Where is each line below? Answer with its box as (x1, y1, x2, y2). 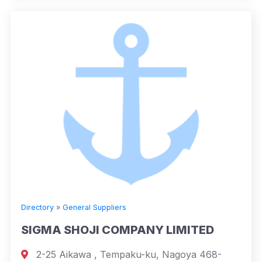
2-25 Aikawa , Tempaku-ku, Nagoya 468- (33, 249, 222, 261)
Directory (21, 203, 54, 212)
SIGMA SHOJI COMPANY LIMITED (21, 223, 214, 237)
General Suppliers (63, 203, 126, 212)
